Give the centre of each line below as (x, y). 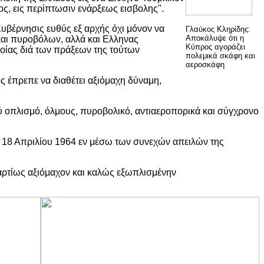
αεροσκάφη (205, 64)
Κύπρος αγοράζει (215, 47)
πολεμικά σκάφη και (220, 55)
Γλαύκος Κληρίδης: (218, 29)
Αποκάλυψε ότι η (215, 38)
